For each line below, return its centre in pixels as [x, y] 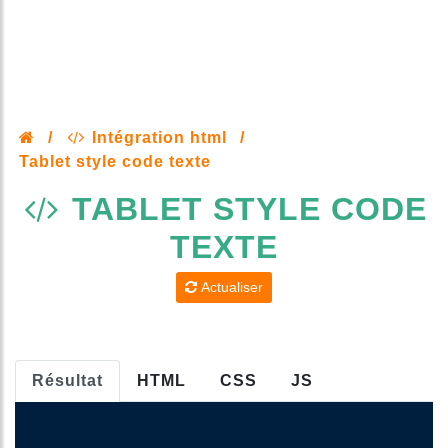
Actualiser [230, 287]
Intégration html [156, 137]
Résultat [67, 380]
